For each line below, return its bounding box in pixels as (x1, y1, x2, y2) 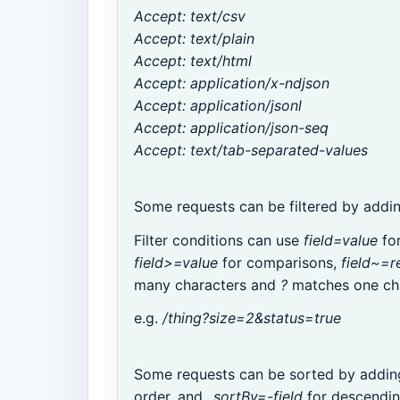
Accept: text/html (134, 52, 253, 71)
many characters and (134, 275, 281, 294)
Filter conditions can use (134, 230, 304, 249)
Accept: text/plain (134, 29, 255, 48)
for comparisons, (218, 253, 342, 271)
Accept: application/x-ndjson (134, 74, 330, 93)
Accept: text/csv (134, 7, 246, 26)
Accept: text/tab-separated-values (134, 141, 369, 160)
